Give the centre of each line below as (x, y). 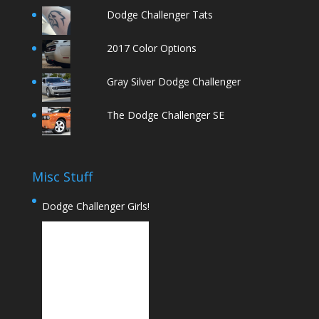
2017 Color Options (152, 48)
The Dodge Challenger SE (166, 115)
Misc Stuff (62, 176)
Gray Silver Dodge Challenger (174, 82)
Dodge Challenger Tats (160, 15)
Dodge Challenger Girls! (95, 206)
